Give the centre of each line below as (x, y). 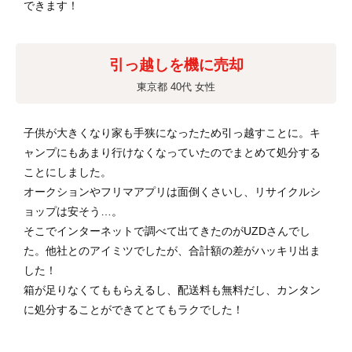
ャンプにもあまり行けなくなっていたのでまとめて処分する (172, 153)
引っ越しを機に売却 (176, 65)
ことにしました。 (68, 172)
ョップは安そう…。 (73, 212)
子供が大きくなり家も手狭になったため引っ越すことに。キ (172, 133)
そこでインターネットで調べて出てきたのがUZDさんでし (167, 231)
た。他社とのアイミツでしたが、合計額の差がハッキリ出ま (172, 251)
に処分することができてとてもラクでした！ (134, 310)
